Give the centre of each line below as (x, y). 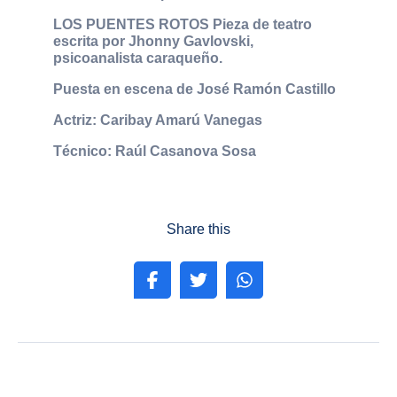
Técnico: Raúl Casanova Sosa (155, 151)
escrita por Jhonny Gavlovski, (153, 41)
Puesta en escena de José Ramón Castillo (195, 89)
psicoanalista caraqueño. (138, 58)
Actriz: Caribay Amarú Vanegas (158, 120)
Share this (198, 229)
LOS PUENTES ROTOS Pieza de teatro (183, 24)
